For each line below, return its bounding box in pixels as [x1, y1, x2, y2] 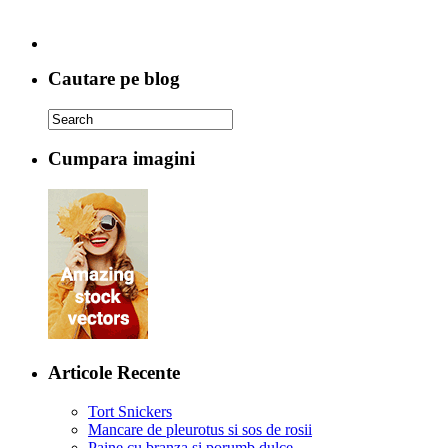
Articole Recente [48, 361, 180, 383]
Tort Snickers [88, 402, 172, 420]
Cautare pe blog [48, 68, 180, 89]
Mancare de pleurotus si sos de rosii [88, 420, 312, 438]
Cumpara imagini [48, 148, 195, 170]
